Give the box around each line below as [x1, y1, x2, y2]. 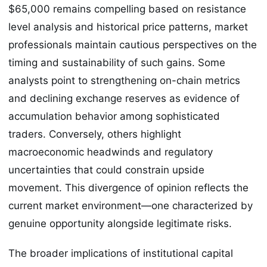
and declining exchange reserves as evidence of [8, 92, 240, 105]
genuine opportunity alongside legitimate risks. [8, 218, 232, 230]
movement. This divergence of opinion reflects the [8, 182, 249, 194]
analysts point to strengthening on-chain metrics [8, 74, 240, 87]
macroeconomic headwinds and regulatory [8, 146, 213, 159]
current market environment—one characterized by [8, 200, 253, 212]
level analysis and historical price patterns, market [8, 21, 248, 33]
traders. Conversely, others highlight [8, 128, 181, 141]
